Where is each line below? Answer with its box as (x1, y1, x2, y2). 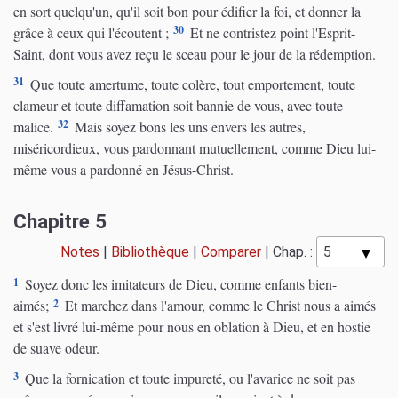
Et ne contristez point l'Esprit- (186, 23, 356, 43)
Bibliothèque (111, 243, 189, 260)
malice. (13, 117, 53, 137)
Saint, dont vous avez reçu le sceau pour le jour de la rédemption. (13, 44, 376, 64)
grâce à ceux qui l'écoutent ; (13, 23, 169, 43)
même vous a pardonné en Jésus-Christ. (13, 160, 234, 179)
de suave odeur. (13, 338, 99, 358)
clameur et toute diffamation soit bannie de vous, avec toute (13, 96, 343, 115)
